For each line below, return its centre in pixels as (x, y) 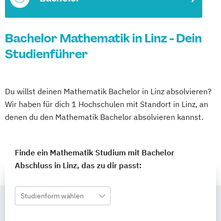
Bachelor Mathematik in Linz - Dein (103, 38)
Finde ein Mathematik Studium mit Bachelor (94, 152)
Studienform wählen (52, 196)
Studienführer (46, 54)
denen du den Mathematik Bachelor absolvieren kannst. (104, 117)
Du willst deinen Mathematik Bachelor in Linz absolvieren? (108, 91)
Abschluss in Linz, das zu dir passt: (78, 165)
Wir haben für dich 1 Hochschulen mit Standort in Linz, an (107, 104)
